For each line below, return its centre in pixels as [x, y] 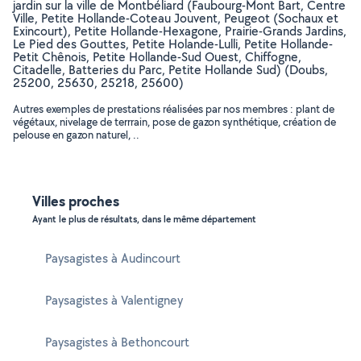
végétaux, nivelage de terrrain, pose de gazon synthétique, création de [174, 122]
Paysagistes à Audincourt [113, 258]
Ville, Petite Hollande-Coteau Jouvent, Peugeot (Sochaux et [176, 18]
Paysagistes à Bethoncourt [117, 342]
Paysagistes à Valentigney [114, 300]
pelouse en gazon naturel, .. [76, 135]
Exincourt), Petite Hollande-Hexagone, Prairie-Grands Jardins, [180, 31]
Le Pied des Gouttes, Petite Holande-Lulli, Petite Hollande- [173, 44]
